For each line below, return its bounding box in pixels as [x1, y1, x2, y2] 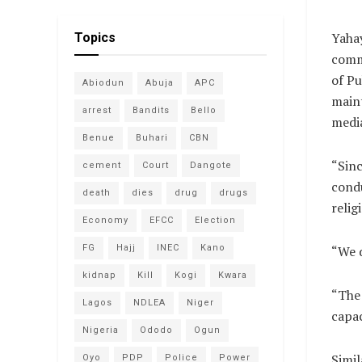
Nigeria [82, 324, 119, 335]
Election [195, 214, 236, 225]
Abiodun [82, 77, 124, 88]
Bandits [133, 104, 170, 116]
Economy [82, 214, 128, 225]
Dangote [190, 159, 232, 170]
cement [82, 159, 121, 170]
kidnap [82, 269, 116, 280]
